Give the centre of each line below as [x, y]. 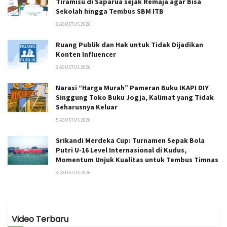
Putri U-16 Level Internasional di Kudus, [121, 150]
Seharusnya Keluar [87, 107]
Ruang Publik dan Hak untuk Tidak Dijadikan [129, 44]
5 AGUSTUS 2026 [73, 120]
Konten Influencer [86, 54]
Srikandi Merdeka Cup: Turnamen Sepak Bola [130, 140]
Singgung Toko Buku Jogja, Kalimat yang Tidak [135, 97]
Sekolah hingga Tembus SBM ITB [110, 11]
